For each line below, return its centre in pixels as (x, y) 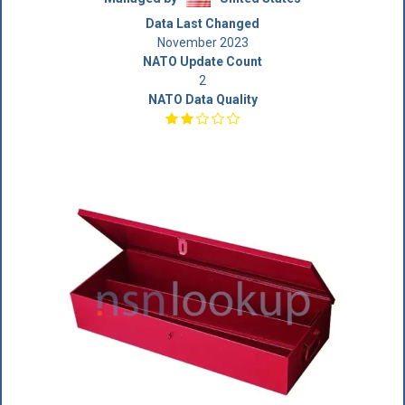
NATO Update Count (202, 61)
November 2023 (202, 42)
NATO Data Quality (202, 99)
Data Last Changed (202, 24)
